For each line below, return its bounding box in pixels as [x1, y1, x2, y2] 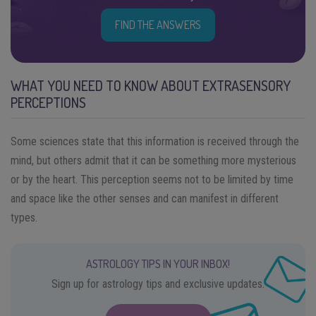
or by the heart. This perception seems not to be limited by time [11, 172, 293, 186]
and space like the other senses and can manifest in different [11, 191, 279, 205]
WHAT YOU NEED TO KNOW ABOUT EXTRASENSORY [11, 75, 291, 95]
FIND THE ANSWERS [115, 17, 201, 32]
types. [11, 210, 37, 224]
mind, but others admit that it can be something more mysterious [11, 153, 296, 167]
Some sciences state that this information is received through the [11, 134, 299, 148]
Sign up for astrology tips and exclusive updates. [51, 276, 265, 291]
